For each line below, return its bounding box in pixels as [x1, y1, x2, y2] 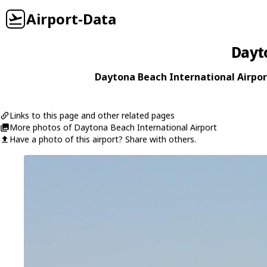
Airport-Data [26, 9, 116, 29]
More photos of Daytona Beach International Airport [10, 122, 217, 133]
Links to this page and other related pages [10, 110, 175, 121]
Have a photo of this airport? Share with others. [10, 133, 196, 145]
